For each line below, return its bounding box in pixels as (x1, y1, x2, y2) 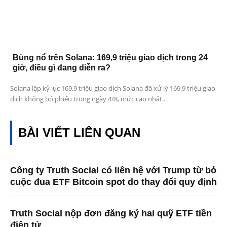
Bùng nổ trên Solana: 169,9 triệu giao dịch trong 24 (13, 53, 208, 62)
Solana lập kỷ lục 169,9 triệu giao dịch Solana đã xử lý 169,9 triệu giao (10, 84, 215, 93)
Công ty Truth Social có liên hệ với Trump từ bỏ (10, 165, 216, 176)
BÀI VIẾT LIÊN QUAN (18, 126, 140, 140)
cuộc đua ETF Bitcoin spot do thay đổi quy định (10, 177, 217, 187)
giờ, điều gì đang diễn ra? (13, 63, 110, 72)
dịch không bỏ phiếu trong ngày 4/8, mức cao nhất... (10, 94, 167, 104)
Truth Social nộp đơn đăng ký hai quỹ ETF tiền (10, 208, 212, 219)
